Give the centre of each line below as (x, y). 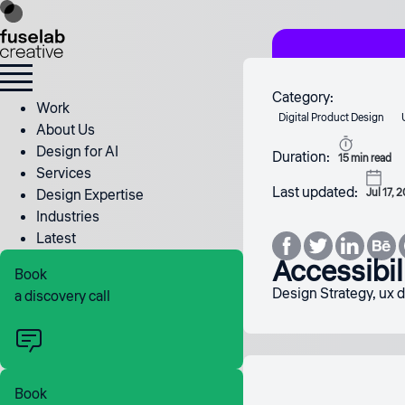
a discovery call (62, 297)
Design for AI (77, 152)
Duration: (301, 157)
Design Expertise (90, 195)
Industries (68, 217)
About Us (66, 130)
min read (370, 158)
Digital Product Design (331, 118)
